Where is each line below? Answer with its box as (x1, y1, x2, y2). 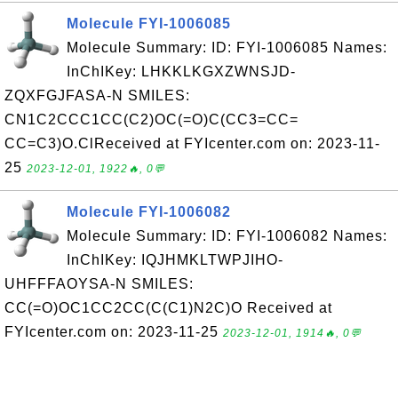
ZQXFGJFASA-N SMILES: (4, 88, 190, 103)
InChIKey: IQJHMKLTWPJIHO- (67, 252, 283, 267)
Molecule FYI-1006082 (67, 204, 231, 219)
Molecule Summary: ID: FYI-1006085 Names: (67, 40, 387, 55)
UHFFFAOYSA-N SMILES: (4, 276, 194, 291)
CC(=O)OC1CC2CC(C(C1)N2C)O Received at (4, 300, 332, 315)
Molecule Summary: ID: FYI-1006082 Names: (67, 228, 387, 243)
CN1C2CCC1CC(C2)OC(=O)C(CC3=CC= (4, 112, 298, 127)
